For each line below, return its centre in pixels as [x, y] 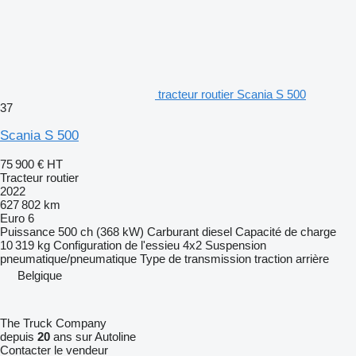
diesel [217, 231]
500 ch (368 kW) [101, 231]
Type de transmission [195, 258]
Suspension [236, 245]
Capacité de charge [286, 231]
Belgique [40, 275]
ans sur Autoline [93, 336]
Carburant [173, 231]
